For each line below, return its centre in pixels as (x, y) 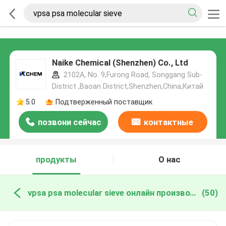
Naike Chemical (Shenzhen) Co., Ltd (120, 63)
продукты (56, 160)
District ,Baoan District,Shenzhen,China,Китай (127, 87)
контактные (169, 122)
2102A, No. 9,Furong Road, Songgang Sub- (132, 75)
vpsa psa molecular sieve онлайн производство (192, 192)
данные (163, 144)
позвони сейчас (69, 122)
